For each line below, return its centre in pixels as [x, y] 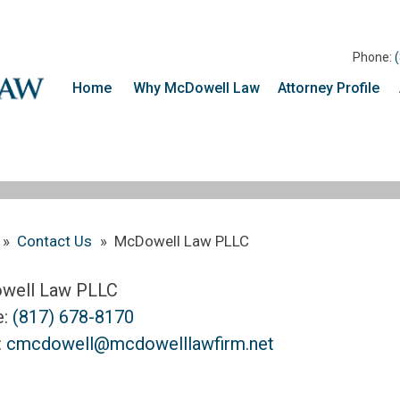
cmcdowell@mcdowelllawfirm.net [140, 344]
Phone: [374, 57]
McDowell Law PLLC [182, 241]
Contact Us [54, 241]
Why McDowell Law [196, 88]
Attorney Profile [329, 88]
